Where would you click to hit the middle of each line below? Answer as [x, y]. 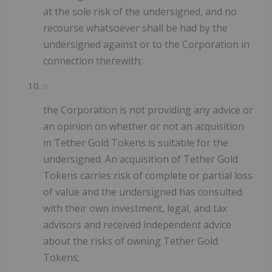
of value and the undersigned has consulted [143, 192]
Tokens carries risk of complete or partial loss [148, 176]
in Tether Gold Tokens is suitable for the [136, 143]
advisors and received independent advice [137, 225]
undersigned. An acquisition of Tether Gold [141, 159]
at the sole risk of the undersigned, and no [140, 12]
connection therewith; [93, 61]
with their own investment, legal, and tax [135, 209]
